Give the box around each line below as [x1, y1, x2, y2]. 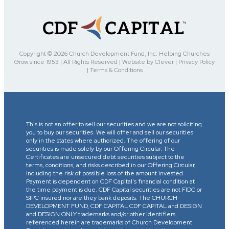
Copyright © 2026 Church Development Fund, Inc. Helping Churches [19, 50, 210, 58]
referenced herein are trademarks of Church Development [26, 218, 193, 226]
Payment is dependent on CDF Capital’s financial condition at [26, 177, 195, 186]
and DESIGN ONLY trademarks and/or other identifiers [26, 210, 176, 218]
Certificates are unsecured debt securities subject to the [26, 152, 185, 161]
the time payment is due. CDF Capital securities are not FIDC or [26, 185, 202, 194]
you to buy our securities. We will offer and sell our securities [26, 128, 194, 136]
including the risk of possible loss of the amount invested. [26, 169, 185, 177]
